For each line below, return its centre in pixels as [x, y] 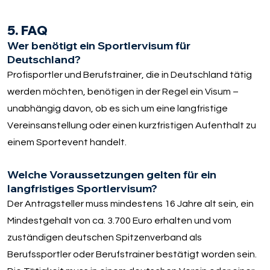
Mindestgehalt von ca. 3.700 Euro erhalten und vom [120, 221]
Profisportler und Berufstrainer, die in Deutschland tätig [130, 75]
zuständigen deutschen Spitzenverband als [105, 238]
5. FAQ [28, 30]
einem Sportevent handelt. [67, 143]
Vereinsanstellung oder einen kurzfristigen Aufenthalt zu [132, 126]
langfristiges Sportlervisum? [83, 189]
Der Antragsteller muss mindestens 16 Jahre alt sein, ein [131, 204]
